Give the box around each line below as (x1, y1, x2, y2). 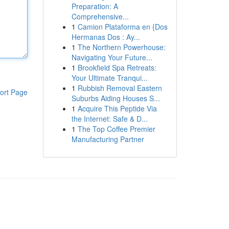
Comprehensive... (71, 11, 129, 21)
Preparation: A (71, 1, 118, 11)
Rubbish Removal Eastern (77, 83, 162, 93)
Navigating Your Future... (71, 52, 152, 62)
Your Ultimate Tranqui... (71, 73, 148, 83)
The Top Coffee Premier (77, 124, 155, 134)
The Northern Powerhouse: (77, 42, 166, 52)
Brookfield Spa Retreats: (77, 62, 156, 73)
